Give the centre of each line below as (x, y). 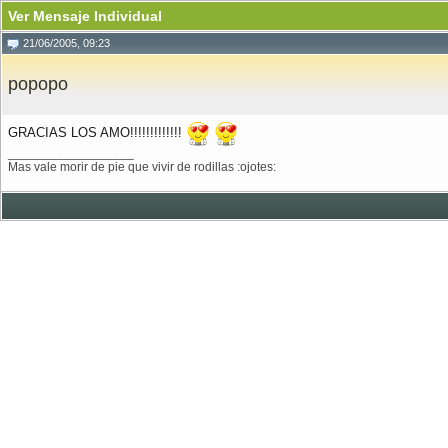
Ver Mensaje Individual (85, 16)
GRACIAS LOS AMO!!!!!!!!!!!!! (97, 133)
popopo (38, 84)
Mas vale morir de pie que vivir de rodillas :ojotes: (142, 167)
